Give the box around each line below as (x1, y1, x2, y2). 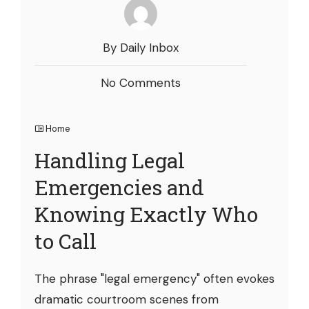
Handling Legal (34, 146, 185, 174)
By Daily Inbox (103, 39, 179, 55)
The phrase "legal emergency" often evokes (34, 270, 275, 286)
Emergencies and (34, 173, 204, 201)
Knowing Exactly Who (34, 200, 258, 228)
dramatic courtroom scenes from (34, 291, 219, 307)
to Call (34, 227, 97, 255)
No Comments (101, 74, 181, 90)
